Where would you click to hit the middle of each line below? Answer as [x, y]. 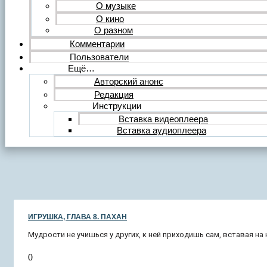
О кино [110, 18]
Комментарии [97, 44]
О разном [114, 30]
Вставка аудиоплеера [162, 130]
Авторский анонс [129, 81]
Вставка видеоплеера [163, 119]
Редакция [114, 94]
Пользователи [99, 57]
